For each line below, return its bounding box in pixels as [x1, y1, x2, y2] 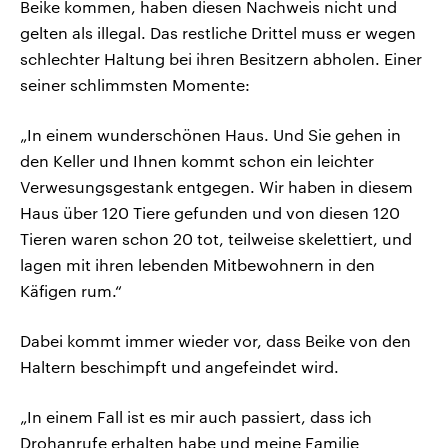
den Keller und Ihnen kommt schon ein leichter [20, 151, 374, 171]
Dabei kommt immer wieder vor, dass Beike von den [20, 331, 411, 351]
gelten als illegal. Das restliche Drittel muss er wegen [20, 23, 416, 43]
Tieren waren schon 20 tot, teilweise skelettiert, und [20, 229, 412, 249]
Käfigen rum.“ [20, 281, 122, 301]
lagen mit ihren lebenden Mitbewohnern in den [20, 255, 375, 275]
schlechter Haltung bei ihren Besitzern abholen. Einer [20, 49, 422, 69]
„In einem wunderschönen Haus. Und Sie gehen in [20, 125, 401, 145]
